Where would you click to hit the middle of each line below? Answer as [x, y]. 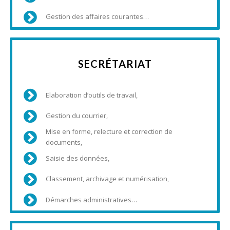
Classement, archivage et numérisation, [108, 179]
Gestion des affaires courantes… [98, 17]
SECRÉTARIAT [115, 64]
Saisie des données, [78, 158]
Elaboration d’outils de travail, [92, 95]
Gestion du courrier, [77, 116]
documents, [64, 142]
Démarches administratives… [92, 199]
